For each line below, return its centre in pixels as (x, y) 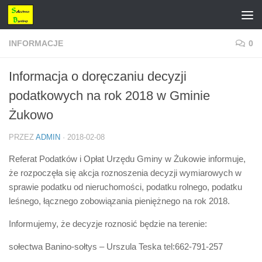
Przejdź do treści (53, 16)
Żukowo (31, 115)
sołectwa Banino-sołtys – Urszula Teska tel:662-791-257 (116, 247)
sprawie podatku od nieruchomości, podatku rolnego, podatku (125, 187)
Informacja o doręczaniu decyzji (98, 76)
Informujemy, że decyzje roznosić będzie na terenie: (108, 224)
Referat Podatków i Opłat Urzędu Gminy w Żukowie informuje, (127, 159)
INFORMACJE (36, 43)
